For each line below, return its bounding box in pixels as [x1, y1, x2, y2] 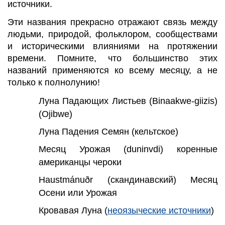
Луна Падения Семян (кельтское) [39, 126, 178, 137]
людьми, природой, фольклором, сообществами [8, 29, 217, 39]
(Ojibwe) [39, 108, 72, 119]
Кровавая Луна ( [39, 205, 107, 215]
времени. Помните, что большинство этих [8, 53, 217, 63]
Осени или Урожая [39, 187, 117, 198]
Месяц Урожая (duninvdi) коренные [39, 144, 217, 154]
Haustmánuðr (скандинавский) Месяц [39, 174, 217, 185]
